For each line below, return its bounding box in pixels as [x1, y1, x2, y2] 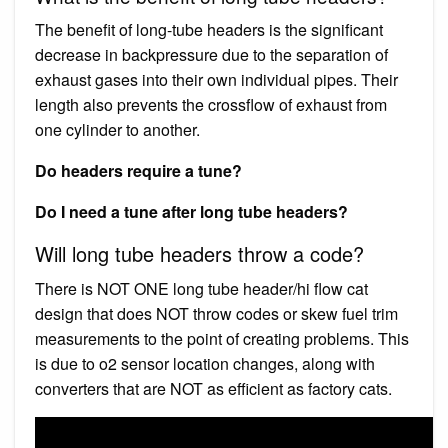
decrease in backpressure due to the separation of [35, 42, 388, 66]
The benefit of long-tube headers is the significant [35, 17, 383, 41]
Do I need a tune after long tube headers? [35, 199, 348, 223]
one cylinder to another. [35, 117, 200, 141]
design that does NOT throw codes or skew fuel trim [35, 301, 398, 325]
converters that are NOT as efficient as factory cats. [35, 376, 392, 400]
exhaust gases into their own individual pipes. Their [35, 67, 398, 91]
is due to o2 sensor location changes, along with [35, 351, 375, 375]
